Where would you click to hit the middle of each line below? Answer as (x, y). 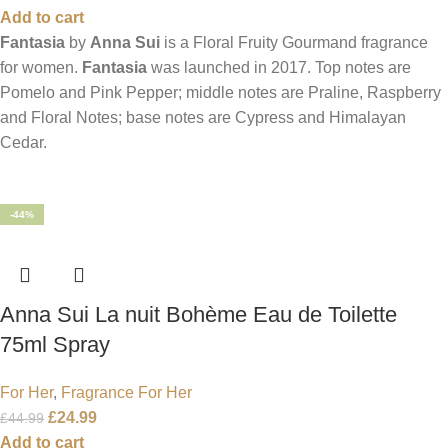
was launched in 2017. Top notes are (279, 67)
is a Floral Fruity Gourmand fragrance (294, 42)
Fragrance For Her (126, 392)
